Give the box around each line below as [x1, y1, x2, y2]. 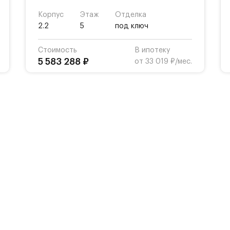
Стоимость [38, 47, 77, 54]
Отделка [115, 11, 146, 18]
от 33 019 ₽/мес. [135, 58, 192, 65]
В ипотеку [135, 47, 170, 54]
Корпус [38, 11, 64, 18]
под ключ [115, 23, 148, 30]
